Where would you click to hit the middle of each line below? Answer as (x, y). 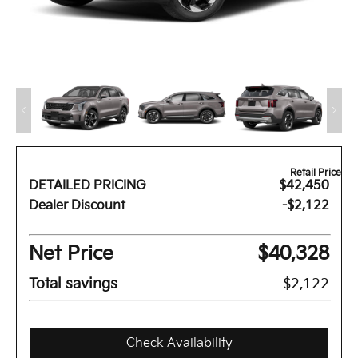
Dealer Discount (77, 206)
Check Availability (179, 344)
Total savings (73, 284)
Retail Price (316, 173)
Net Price (71, 254)
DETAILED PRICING (88, 186)
